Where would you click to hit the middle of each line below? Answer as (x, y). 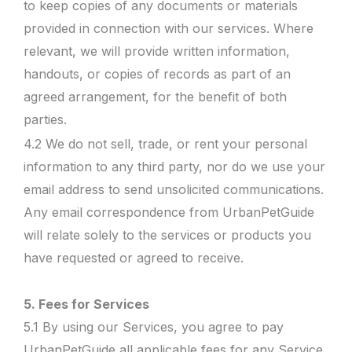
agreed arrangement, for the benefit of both (155, 97)
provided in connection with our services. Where (169, 28)
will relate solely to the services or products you (167, 235)
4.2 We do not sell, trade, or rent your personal (165, 143)
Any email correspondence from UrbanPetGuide (169, 212)
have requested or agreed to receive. (134, 257)
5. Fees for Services (86, 304)
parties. (45, 119)
